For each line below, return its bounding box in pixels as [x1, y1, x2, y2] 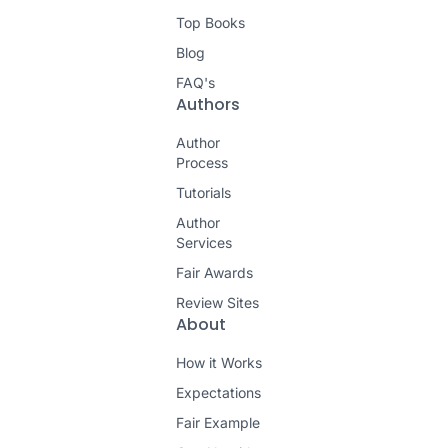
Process [176, 154, 228, 171]
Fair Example [176, 414, 260, 431]
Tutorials [176, 184, 231, 201]
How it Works [176, 354, 262, 371]
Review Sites [176, 294, 259, 311]
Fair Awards [176, 264, 253, 281]
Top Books [176, 14, 245, 31]
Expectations [176, 384, 261, 401]
